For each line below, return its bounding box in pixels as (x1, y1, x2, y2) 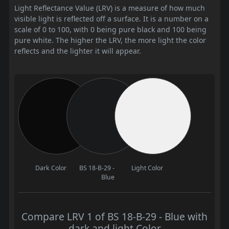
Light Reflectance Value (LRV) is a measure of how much (14, 3, 205, 13)
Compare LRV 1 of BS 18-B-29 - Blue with (21, 210, 208, 224)
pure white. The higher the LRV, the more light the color (14, 35, 206, 45)
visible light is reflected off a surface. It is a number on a (14, 14, 209, 24)
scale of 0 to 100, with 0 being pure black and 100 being (14, 25, 207, 35)
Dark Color (35, 164, 66, 173)
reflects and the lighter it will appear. (14, 46, 141, 56)
